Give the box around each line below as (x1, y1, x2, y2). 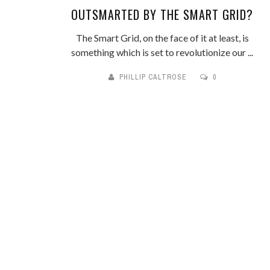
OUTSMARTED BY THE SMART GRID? (71, 5, 253, 24)
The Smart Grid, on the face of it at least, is (75, 32, 249, 43)
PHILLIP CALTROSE (119, 72, 187, 82)
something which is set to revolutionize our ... (71, 46, 253, 58)
